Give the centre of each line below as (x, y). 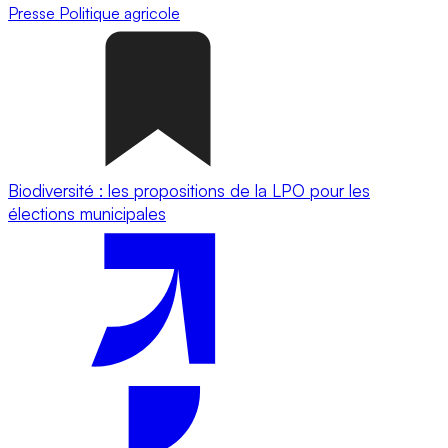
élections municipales (87, 213)
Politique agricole (119, 12)
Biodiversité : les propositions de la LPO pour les (189, 190)
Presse (33, 12)
